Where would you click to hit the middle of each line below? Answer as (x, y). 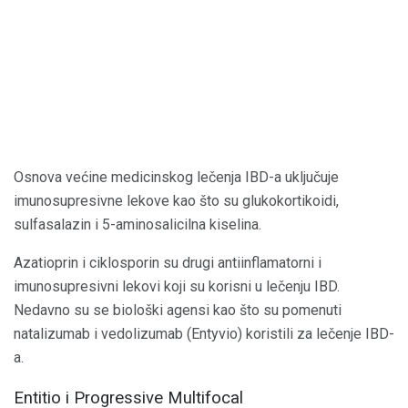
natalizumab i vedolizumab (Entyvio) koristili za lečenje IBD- (204, 333)
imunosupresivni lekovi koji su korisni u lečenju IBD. (177, 286)
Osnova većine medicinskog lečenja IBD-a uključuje (176, 177)
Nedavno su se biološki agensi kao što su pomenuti (178, 310)
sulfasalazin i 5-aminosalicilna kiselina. (138, 224)
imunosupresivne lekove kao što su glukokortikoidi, (176, 200)
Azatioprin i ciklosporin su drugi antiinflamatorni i (168, 262)
